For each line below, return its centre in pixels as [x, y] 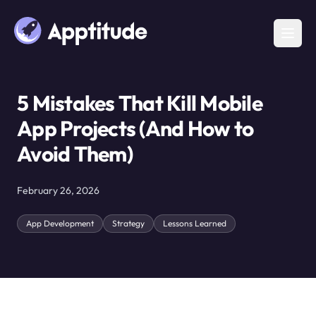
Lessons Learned [195, 223]
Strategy [128, 223]
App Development [60, 223]
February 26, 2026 [58, 190]
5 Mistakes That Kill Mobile [140, 103]
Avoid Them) [75, 154]
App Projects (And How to [135, 128]
